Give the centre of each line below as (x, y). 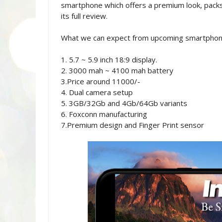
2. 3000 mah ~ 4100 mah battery (117, 70)
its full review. (84, 16)
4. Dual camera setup (97, 92)
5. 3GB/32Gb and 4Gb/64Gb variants (124, 103)
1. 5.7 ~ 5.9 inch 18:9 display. (109, 59)
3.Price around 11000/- (101, 81)
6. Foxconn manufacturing (104, 114)
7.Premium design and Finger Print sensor (133, 125)
